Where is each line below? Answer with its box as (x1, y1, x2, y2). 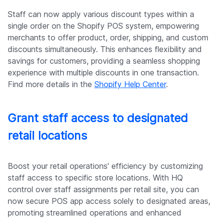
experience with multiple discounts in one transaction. (8, 67, 199, 77)
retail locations (8, 128, 87, 143)
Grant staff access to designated (8, 110, 188, 125)
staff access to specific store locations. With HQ (8, 172, 183, 182)
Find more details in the (8, 79, 94, 89)
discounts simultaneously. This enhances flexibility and (8, 44, 202, 54)
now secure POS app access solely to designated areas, (8, 196, 210, 206)
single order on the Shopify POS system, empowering (8, 20, 199, 31)
